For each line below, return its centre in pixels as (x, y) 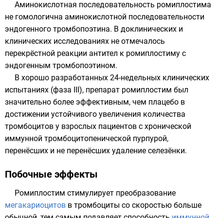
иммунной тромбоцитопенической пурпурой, (87, 138)
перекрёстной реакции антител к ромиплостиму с (95, 53)
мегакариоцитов (35, 205)
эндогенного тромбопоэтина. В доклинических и (94, 29)
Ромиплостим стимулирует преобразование (95, 193)
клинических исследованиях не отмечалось (85, 41)
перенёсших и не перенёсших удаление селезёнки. (96, 150)
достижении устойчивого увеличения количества (95, 114)
